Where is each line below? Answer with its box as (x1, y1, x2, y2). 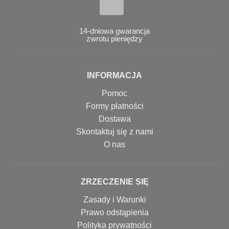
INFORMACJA (87, 71, 142, 80)
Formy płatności (85, 102, 144, 111)
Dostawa (98, 114, 131, 124)
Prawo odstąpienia (80, 208, 149, 217)
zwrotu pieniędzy (86, 34, 143, 43)
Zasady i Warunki (83, 195, 146, 204)
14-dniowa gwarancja (79, 27, 150, 36)
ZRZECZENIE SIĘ (80, 177, 149, 187)
